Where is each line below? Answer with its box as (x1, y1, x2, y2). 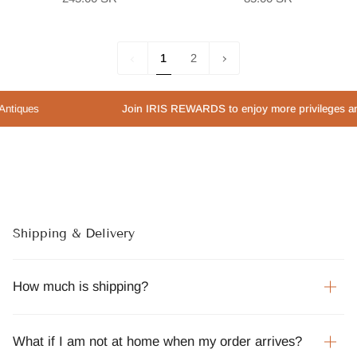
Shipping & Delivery (13, 225, 135, 241)
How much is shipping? (13, 278, 148, 294)
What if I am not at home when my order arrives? (13, 333, 302, 349)
